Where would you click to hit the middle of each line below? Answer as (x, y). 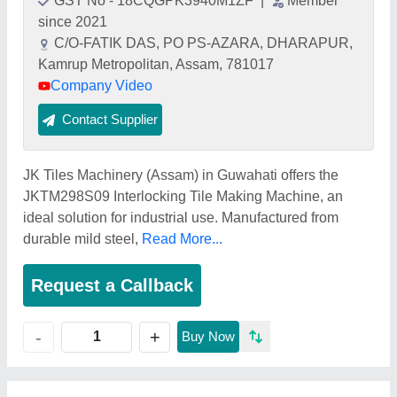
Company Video (101, 86)
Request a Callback (112, 285)
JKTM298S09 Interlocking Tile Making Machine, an (183, 196)
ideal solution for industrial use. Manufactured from (181, 218)
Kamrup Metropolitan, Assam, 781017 (156, 64)
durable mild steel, (82, 239)
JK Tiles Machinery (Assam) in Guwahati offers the (181, 175)
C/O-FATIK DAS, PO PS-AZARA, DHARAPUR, (203, 43)
